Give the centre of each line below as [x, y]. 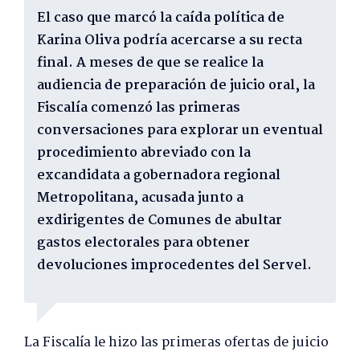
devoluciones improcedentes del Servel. [174, 265]
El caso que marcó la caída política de [161, 18]
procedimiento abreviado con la [144, 153]
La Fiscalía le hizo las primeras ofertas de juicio [176, 342]
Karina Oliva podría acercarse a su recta [170, 40]
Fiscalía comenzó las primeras [139, 108]
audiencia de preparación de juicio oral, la [176, 85]
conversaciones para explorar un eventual [180, 130]
